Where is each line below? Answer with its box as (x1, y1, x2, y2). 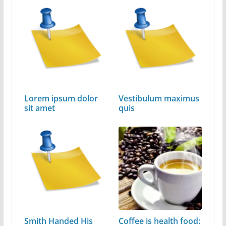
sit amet (24, 102, 55, 114)
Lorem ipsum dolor (24, 92, 98, 104)
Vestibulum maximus (119, 92, 200, 104)
